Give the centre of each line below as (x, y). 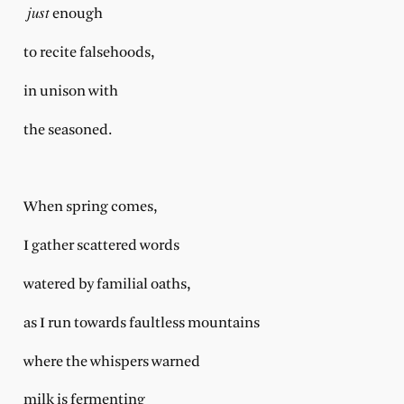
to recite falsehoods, (97, 53)
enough (76, 14)
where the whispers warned (111, 362)
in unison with (70, 91)
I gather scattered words (103, 246)
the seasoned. (67, 130)
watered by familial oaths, (117, 284)
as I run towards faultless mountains (152, 323)
